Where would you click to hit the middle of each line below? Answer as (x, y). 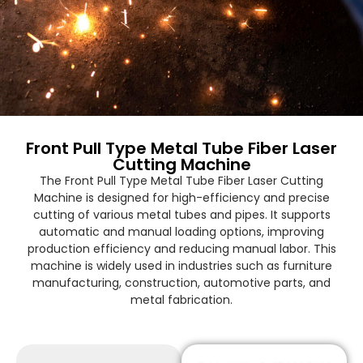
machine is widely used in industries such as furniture (181, 265)
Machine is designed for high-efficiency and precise (181, 197)
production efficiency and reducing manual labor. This (181, 248)
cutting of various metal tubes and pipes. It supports (181, 214)
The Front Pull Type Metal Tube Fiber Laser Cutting (181, 180)
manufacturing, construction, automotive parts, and (181, 282)
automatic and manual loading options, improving (181, 231)
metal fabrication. (181, 299)
